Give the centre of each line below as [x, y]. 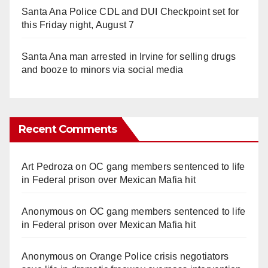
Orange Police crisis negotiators [159, 256]
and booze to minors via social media [103, 69]
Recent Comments [68, 129]
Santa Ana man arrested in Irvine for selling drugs [129, 56]
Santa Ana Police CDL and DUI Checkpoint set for [130, 11]
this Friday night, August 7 [78, 25]
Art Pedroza [48, 166]
